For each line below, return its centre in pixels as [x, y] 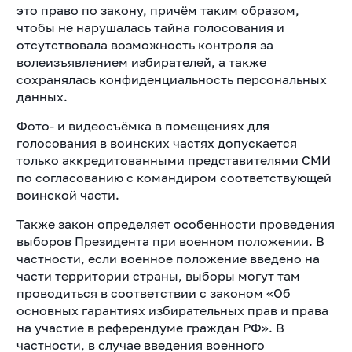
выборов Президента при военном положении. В [170, 241]
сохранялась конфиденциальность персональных [171, 79]
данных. [42, 96]
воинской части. [68, 194]
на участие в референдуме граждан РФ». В [150, 327]
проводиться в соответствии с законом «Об [153, 293]
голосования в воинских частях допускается [156, 143]
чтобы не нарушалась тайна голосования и [150, 27]
